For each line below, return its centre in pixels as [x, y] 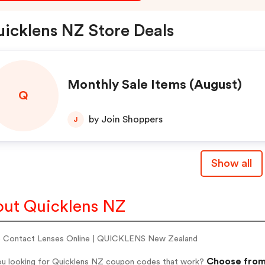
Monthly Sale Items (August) [154, 85]
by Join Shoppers [125, 119]
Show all [231, 163]
